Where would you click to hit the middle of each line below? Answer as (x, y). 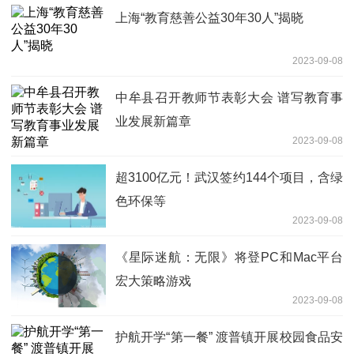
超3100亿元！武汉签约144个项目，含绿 (229, 177)
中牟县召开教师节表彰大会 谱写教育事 (229, 97)
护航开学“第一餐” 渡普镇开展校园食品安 (229, 337)
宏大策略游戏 (153, 281)
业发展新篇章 (153, 121)
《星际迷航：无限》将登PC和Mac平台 (229, 257)
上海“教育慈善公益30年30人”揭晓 (209, 17)
